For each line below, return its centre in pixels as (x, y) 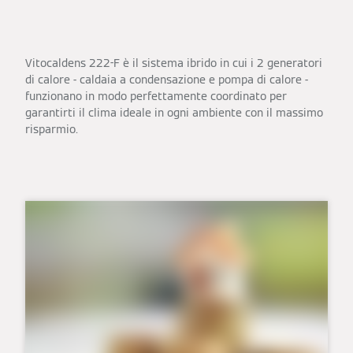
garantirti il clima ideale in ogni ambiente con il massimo (174, 113)
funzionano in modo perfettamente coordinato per (156, 97)
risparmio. (52, 130)
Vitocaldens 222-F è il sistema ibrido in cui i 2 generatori (174, 63)
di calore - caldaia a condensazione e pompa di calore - (167, 80)
